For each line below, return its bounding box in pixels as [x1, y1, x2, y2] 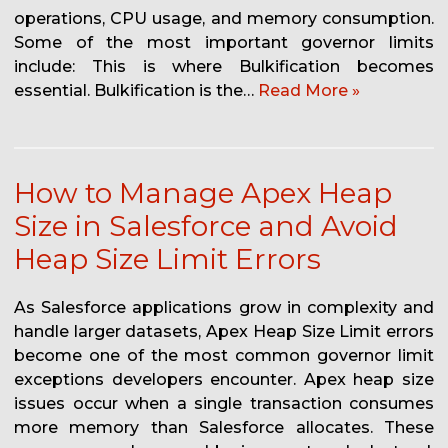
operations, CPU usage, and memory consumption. [14, 9, 434, 29]
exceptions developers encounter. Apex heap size [14, 370, 434, 390]
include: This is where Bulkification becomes [14, 57, 434, 77]
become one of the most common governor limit [14, 346, 434, 366]
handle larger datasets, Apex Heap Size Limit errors [14, 322, 434, 342]
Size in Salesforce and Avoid [14, 209, 398, 244]
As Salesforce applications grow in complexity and [14, 298, 434, 318]
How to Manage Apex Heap [14, 176, 392, 211]
